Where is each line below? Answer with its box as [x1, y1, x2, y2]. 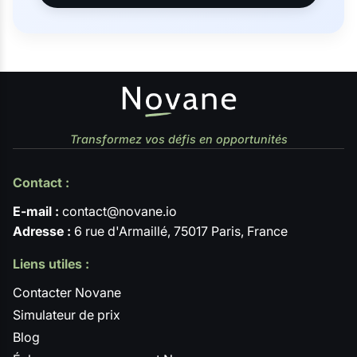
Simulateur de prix [13, 306, 120, 323]
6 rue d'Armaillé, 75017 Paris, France [71, 223, 288, 240]
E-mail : [13, 203, 59, 220]
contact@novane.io [59, 203, 177, 220]
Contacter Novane [13, 284, 121, 300]
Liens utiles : [13, 255, 89, 272]
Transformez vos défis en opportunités [69, 132, 288, 147]
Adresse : [13, 223, 71, 240]
